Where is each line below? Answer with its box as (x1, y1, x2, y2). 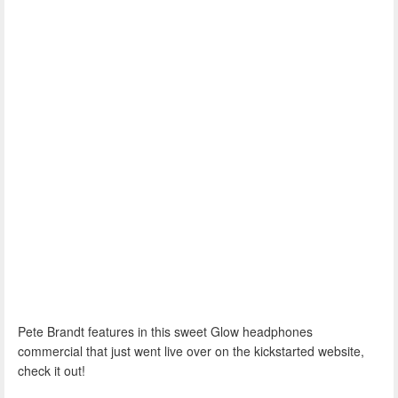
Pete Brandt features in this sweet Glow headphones (18, 322, 313, 340)
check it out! (18, 362, 85, 379)
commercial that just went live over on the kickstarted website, (18, 342, 364, 360)
